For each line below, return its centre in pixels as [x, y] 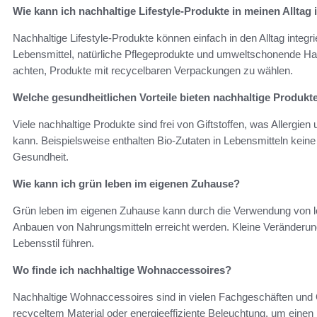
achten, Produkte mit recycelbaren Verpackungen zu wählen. [153, 70]
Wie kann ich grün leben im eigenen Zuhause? [126, 183]
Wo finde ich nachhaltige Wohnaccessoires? [122, 270]
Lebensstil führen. [53, 243]
